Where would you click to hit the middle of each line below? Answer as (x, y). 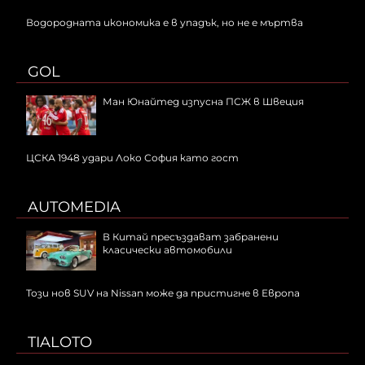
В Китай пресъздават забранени (191, 237)
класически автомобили (167, 250)
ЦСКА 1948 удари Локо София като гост (132, 158)
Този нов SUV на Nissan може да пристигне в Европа (163, 293)
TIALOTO (60, 343)
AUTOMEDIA (74, 207)
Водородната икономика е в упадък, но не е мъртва (165, 23)
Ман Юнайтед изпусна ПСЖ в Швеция (203, 102)
